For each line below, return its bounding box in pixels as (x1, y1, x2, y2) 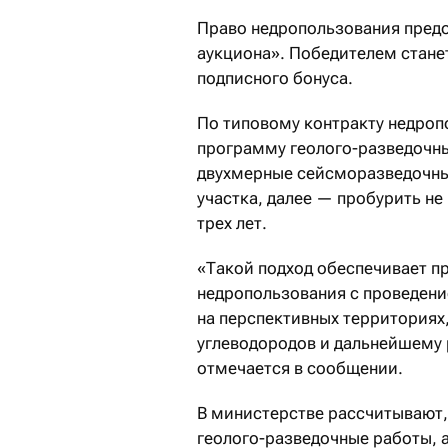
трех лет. (197, 212, 267, 233)
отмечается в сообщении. (197, 357, 403, 378)
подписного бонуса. (197, 67, 353, 88)
